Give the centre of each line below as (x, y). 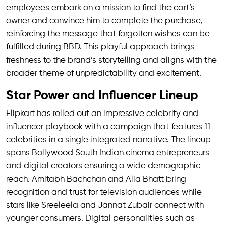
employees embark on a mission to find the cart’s (100, 8)
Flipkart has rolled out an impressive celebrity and (102, 114)
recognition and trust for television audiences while (104, 192)
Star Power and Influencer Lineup (102, 96)
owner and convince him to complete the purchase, (104, 21)
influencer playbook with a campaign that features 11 (108, 127)
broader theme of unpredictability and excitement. (104, 73)
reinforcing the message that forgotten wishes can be (108, 34)
